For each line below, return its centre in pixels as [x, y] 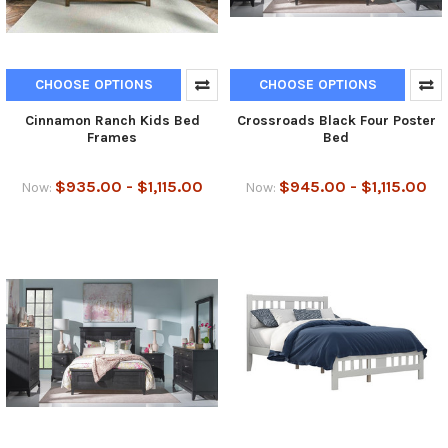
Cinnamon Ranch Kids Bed [112, 120]
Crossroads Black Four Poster [336, 120]
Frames [112, 137]
